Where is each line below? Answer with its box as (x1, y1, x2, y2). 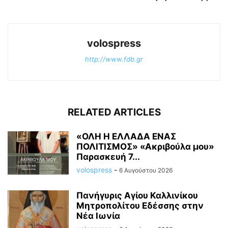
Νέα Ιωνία (76, 210, 120, 221)
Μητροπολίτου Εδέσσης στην (76, 200, 204, 211)
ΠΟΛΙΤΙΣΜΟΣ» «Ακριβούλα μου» (76, 141, 214, 152)
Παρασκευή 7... (76, 151, 140, 162)
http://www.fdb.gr (85, 54, 143, 63)
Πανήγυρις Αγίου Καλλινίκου (76, 190, 198, 201)
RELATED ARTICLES (67, 106, 161, 118)
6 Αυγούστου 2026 (119, 166, 173, 174)
